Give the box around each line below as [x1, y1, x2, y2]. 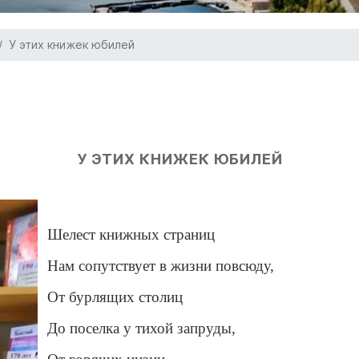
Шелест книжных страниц [47, 225, 216, 243]
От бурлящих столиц [47, 288, 184, 305]
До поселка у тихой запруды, [47, 319, 236, 337]
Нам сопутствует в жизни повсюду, [47, 256, 275, 274]
